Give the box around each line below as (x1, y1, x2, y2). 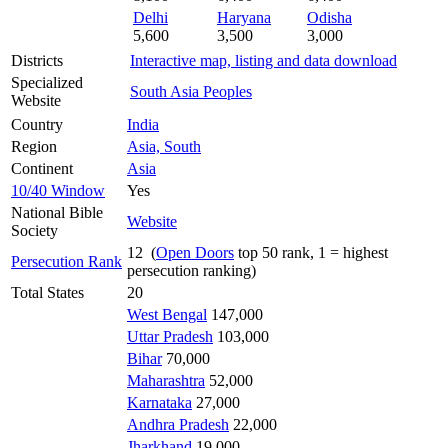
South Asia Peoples (130, 82, 252, 100)
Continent (11, 159, 73, 177)
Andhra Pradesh (127, 415, 229, 433)
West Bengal (127, 305, 207, 323)
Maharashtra (127, 371, 205, 389)
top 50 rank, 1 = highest (234, 243, 388, 261)
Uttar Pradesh (127, 327, 213, 345)
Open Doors (156, 243, 234, 261)
